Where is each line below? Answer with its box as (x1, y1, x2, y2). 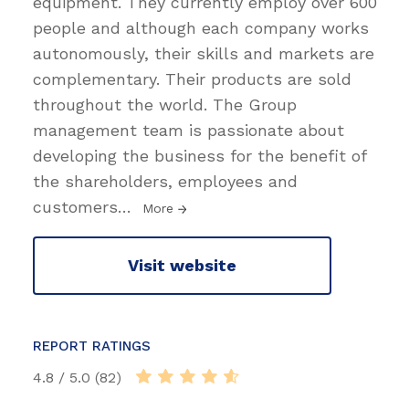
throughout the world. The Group (33, 94, 297, 114)
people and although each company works (33, 17, 369, 37)
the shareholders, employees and (33, 171, 298, 191)
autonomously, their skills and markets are (33, 43, 374, 63)
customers (33, 196, 118, 216)
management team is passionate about (33, 120, 344, 140)
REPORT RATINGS (33, 337, 151, 354)
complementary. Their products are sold (33, 68, 351, 89)
